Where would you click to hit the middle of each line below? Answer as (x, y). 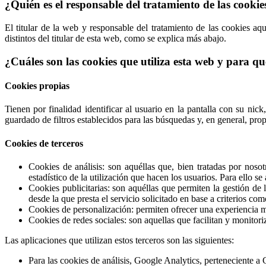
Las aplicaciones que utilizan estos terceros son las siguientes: (119, 240)
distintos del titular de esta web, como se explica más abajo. (115, 39)
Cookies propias (37, 86)
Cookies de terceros (44, 143)
